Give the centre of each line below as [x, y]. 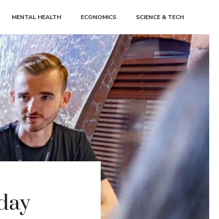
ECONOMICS [99, 17]
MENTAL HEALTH [36, 17]
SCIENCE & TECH [160, 17]
